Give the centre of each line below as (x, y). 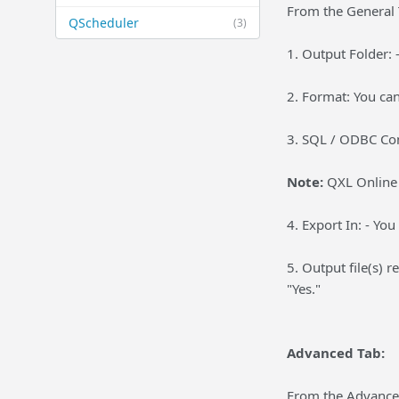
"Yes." (304, 289)
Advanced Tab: (336, 353)
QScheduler (104, 23)
